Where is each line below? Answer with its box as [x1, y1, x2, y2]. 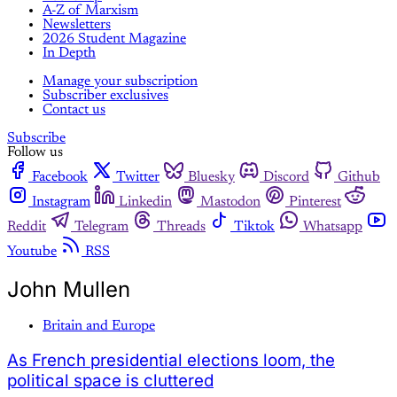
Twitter [116, 169, 160, 184]
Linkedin [119, 194, 172, 209]
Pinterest [289, 194, 341, 209]
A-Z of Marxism [43, 3, 138, 18]
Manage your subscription [43, 74, 198, 89]
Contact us [43, 102, 105, 117]
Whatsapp [303, 219, 362, 234]
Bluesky [188, 169, 235, 184]
